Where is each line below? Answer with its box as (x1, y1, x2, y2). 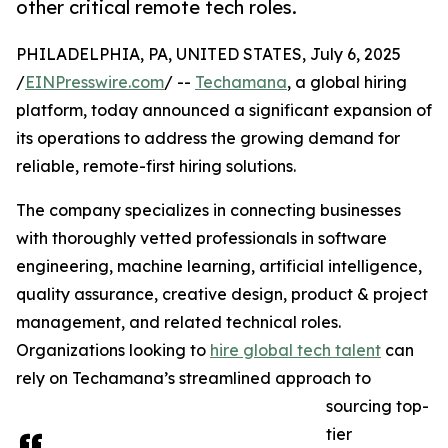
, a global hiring (287, 72, 407, 93)
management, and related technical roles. (16, 312, 341, 333)
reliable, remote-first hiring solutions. (16, 156, 296, 177)
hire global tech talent (210, 340, 381, 361)
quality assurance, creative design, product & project (16, 284, 428, 305)
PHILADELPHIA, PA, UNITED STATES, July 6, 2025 (16, 44, 401, 65)
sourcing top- (326, 396, 429, 417)
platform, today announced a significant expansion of (16, 100, 432, 121)
